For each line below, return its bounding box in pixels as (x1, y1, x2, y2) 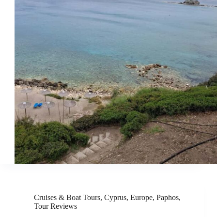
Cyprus (104, 193, 126, 201)
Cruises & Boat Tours (34, 193, 100, 201)
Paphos (156, 193, 179, 201)
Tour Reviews (34, 201, 77, 210)
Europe (130, 193, 153, 201)
